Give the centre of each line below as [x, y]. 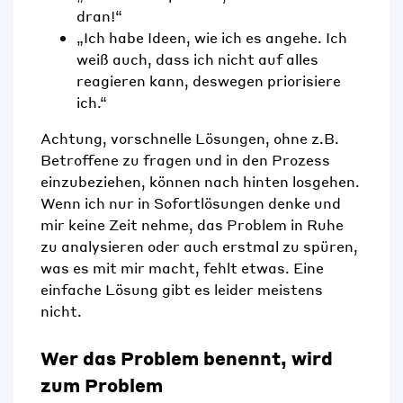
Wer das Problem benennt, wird [187, 358]
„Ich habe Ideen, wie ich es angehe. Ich [212, 38]
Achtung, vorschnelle [118, 139]
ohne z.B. [304, 139]
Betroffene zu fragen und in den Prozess [185, 160]
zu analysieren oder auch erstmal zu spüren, [199, 246]
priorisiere [304, 81]
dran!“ [99, 16]
